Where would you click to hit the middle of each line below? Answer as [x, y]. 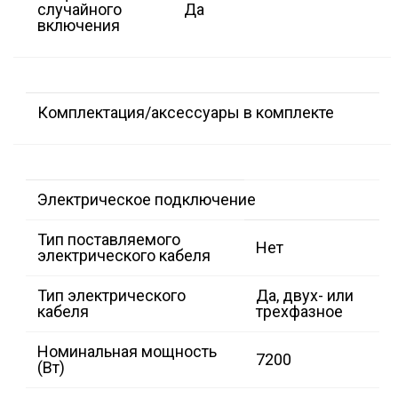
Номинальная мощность [127, 352]
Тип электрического [111, 296]
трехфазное [299, 312]
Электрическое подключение [147, 200]
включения [79, 26]
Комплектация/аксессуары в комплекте [186, 113]
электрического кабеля [124, 256]
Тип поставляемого [109, 240]
